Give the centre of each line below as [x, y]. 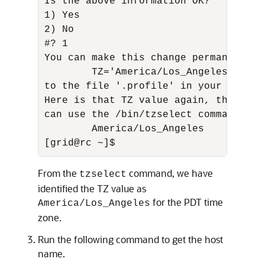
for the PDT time [187, 202]
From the [59, 173]
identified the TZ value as [92, 188]
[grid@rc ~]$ [80, 143]
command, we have [170, 173]
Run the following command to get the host [130, 239]
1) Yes [65, 15]
